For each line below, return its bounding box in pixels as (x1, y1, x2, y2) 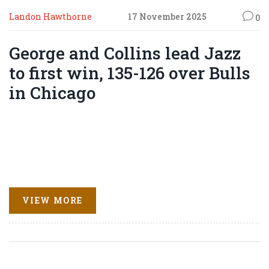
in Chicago (9, 81, 95, 104)
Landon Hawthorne (9, 11, 92, 22)
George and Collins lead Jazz (9, 41, 241, 64)
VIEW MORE (22, 195, 83, 207)
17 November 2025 (128, 11, 207, 22)
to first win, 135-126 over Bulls (9, 61, 250, 84)
